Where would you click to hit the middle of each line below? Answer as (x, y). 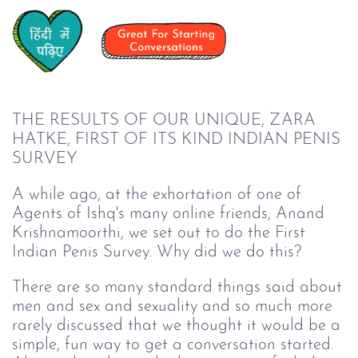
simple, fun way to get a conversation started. (173, 345)
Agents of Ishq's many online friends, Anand (168, 213)
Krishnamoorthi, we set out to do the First (159, 233)
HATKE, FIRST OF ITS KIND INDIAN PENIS (176, 139)
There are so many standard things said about (177, 288)
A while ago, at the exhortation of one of (157, 194)
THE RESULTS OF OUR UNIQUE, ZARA (164, 120)
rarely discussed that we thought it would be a (176, 326)
